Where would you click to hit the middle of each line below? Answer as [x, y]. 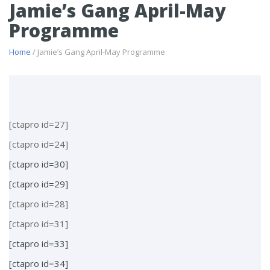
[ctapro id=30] [39, 164]
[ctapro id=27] [39, 124]
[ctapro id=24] [39, 144]
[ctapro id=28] [39, 204]
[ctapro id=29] [39, 184]
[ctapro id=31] [39, 224]
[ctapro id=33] [39, 244]
